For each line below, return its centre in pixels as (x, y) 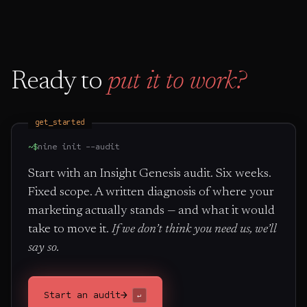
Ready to (57, 83)
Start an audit (83, 295)
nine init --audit (78, 147)
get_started (60, 123)
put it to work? (177, 83)
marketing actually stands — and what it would (151, 211)
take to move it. (69, 230)
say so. (44, 248)
